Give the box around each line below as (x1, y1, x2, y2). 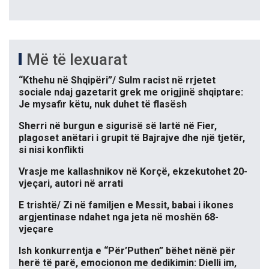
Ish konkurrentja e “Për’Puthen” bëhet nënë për (19, 245, 235, 257)
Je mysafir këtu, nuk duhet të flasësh (19, 98, 187, 110)
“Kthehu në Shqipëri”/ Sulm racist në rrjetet (19, 74, 216, 86)
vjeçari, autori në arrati (19, 178, 123, 190)
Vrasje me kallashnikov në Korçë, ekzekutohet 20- (19, 166, 247, 178)
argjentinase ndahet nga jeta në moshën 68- (19, 211, 219, 223)
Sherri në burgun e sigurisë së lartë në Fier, (19, 120, 217, 132)
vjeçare (19, 223, 53, 235)
